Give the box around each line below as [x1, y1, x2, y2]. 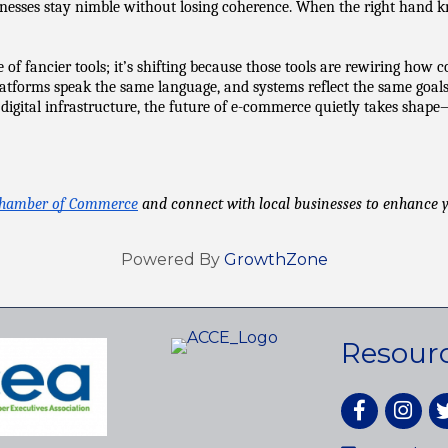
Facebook [340, 394, 419, 413]
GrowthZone [223, 250, 328, 269]
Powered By [120, 250, 224, 269]
